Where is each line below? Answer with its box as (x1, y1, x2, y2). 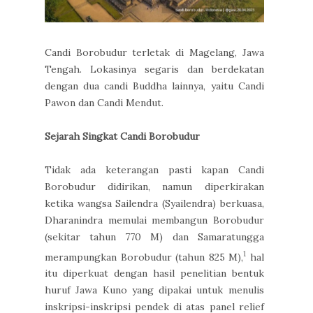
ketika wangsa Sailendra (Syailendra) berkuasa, (45, 196, 264, 210)
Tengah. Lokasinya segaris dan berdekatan (45, 62, 264, 75)
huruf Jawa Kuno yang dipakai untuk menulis (45, 284, 264, 297)
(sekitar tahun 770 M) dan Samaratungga (45, 230, 264, 243)
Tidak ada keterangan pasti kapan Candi (45, 163, 264, 176)
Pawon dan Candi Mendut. (45, 96, 163, 109)
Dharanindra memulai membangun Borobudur (45, 213, 264, 226)
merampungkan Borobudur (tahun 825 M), (45, 250, 244, 263)
